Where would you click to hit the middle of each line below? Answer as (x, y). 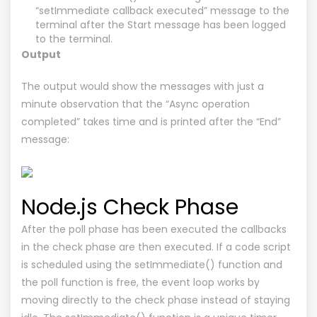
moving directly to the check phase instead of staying (156, 300)
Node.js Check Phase (130, 207)
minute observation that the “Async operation (136, 104)
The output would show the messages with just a (143, 86)
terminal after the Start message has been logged (161, 24)
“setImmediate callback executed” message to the (162, 10)
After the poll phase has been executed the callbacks (154, 229)
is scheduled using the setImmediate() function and (152, 264)
